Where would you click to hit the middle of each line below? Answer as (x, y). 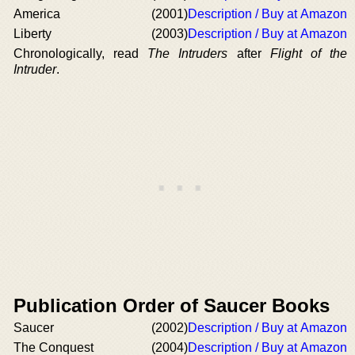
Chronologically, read (81, 53)
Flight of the (309, 53)
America (37, 14)
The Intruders (188, 53)
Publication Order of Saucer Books (172, 305)
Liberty (32, 34)
